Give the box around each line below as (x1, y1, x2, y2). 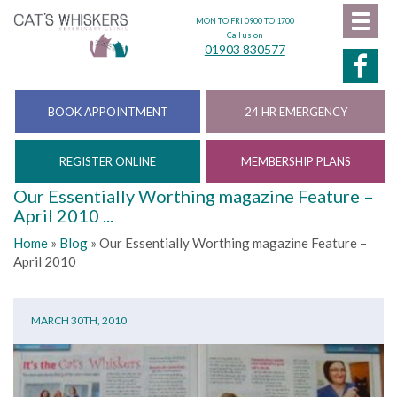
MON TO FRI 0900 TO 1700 (195, 16, 294, 26)
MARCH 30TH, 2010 (31, 314, 127, 327)
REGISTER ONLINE (59, 154, 156, 168)
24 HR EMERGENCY (245, 105, 347, 119)
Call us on (227, 30, 263, 40)
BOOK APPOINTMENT (47, 105, 168, 119)
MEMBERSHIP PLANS (241, 154, 351, 168)
